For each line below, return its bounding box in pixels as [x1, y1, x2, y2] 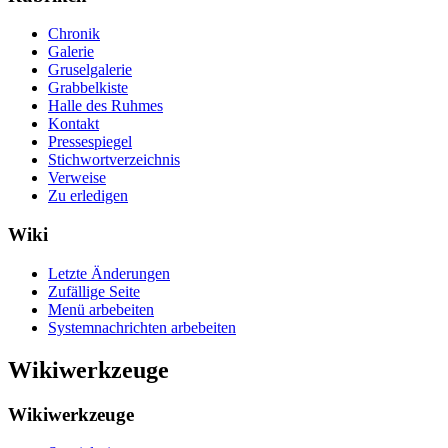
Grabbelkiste [48, 79, 128, 97]
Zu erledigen [48, 187, 128, 205]
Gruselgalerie [48, 61, 132, 79]
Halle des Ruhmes [48, 97, 163, 115]
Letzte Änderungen [48, 264, 170, 282]
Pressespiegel [48, 133, 132, 151]
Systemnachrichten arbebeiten [48, 318, 236, 336]
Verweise [48, 169, 106, 187]
